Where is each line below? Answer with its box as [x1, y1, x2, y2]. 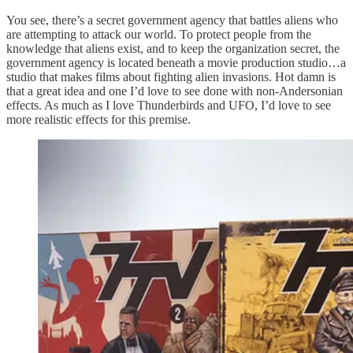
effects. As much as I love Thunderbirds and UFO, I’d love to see [6, 98, 331, 113]
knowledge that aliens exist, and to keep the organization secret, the [6, 42, 340, 56]
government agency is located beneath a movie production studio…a [6, 56, 346, 70]
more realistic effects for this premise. [6, 113, 191, 127]
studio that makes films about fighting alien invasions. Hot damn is [6, 70, 336, 84]
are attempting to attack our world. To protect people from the [6, 28, 311, 42]
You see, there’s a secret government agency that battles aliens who [6, 13, 338, 28]
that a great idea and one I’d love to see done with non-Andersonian [6, 84, 343, 98]
